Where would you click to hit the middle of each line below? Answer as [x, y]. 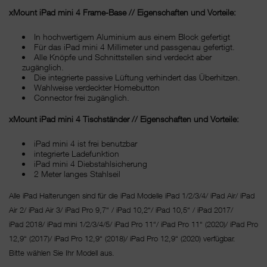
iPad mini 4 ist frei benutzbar [86, 143]
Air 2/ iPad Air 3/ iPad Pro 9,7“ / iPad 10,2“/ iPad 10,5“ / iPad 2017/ [121, 209]
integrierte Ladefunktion [78, 153]
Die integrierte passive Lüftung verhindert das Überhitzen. [137, 77]
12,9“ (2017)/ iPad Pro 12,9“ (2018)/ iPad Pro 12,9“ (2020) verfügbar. [122, 238]
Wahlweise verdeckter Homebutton [97, 87]
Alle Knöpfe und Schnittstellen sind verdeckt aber [123, 57]
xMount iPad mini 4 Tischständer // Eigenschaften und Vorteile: [124, 119]
